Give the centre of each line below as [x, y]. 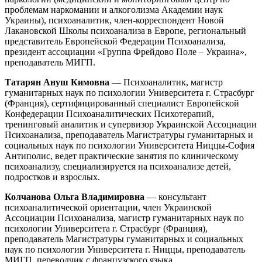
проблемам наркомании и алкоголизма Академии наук [114, 9]
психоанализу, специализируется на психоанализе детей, [118, 166]
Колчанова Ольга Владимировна [75, 196]
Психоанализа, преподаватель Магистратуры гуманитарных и [129, 135]
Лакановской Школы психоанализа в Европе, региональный [125, 30]
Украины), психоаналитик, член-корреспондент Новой [114, 20]
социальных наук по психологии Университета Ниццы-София [130, 145]
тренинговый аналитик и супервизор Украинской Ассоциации [131, 124]
